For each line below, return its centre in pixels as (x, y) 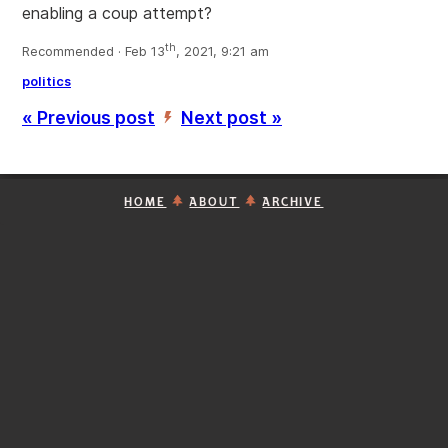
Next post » (231, 118)
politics (46, 82)
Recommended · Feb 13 (93, 52)
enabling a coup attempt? (117, 13)
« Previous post (88, 118)
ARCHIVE (293, 202)
